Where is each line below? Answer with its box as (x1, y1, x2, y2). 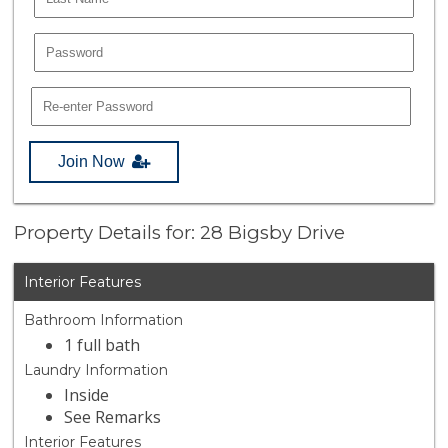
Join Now (58, 152, 126, 170)
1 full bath (64, 334, 141, 357)
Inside (64, 384, 110, 407)
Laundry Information (24, 361, 169, 380)
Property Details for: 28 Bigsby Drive (14, 221, 346, 245)
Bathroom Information (24, 311, 184, 330)
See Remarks (64, 406, 162, 429)
